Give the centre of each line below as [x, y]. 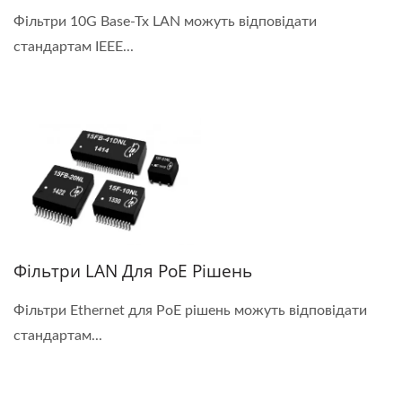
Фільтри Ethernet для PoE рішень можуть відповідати [190, 311]
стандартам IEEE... [74, 47]
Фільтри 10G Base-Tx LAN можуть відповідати [165, 22]
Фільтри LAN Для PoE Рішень [133, 271]
